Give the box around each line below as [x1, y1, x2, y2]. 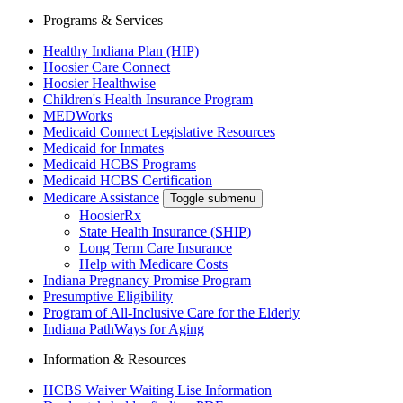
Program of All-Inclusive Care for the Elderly [43, 304, 300, 320]
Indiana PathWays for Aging [43, 320, 204, 336]
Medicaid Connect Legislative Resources [43, 123, 275, 139]
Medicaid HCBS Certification [43, 172, 212, 188]
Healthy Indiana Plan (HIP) [43, 42, 199, 58]
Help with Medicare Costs [79, 255, 228, 272]
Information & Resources [43, 351, 186, 367]
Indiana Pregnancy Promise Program [43, 272, 251, 288]
